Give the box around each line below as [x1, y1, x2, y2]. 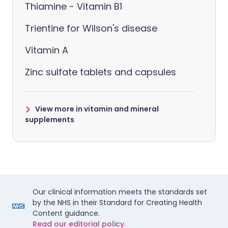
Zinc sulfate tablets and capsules [25, 66, 176, 78]
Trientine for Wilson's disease [25, 22, 157, 35]
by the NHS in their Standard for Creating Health [33, 197, 202, 208]
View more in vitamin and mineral [35, 104, 159, 114]
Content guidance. [33, 208, 100, 218]
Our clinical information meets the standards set [33, 187, 207, 197]
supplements [25, 115, 74, 125]
